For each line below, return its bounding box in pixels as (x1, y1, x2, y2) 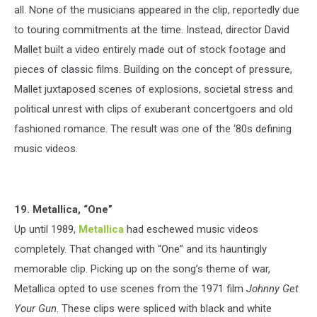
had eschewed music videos (124, 222, 258, 236)
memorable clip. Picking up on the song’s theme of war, (14, 262, 270, 275)
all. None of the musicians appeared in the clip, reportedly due (14, 3, 299, 16)
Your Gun (14, 301, 57, 315)
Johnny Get (246, 282, 299, 295)
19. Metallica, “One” (14, 202, 113, 216)
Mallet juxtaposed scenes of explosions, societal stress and (14, 82, 293, 96)
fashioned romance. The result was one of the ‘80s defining (14, 122, 292, 135)
